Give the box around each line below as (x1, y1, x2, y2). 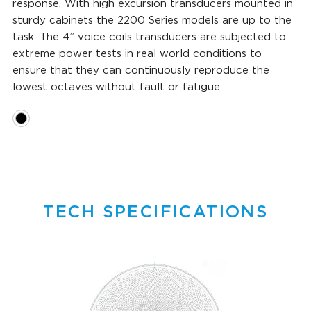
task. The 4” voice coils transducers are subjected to (12, 31, 286, 42)
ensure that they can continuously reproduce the (12, 65, 269, 76)
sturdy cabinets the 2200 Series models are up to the (12, 15, 292, 26)
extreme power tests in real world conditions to (12, 48, 262, 59)
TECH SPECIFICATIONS (42, 203, 269, 221)
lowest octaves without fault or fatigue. (12, 81, 222, 92)
